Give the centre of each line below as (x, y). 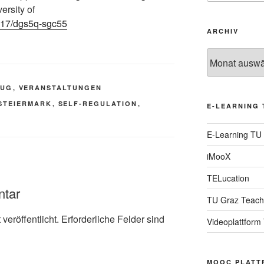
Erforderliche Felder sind (113, 219)
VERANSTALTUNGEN (60, 88)
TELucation (228, 178)
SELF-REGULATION (98, 104)
